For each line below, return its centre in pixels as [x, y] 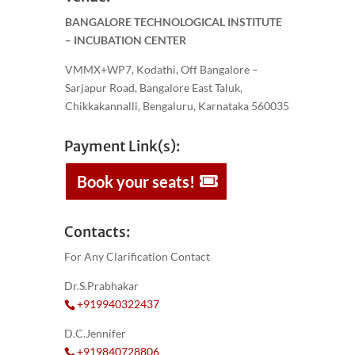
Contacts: [97, 231]
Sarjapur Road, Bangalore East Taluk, [153, 87]
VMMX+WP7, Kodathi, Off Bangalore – [161, 69]
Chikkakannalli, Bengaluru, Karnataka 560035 [177, 105]
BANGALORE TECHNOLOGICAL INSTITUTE [173, 21]
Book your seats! [136, 181]
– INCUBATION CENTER [125, 40]
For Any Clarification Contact [137, 256]
